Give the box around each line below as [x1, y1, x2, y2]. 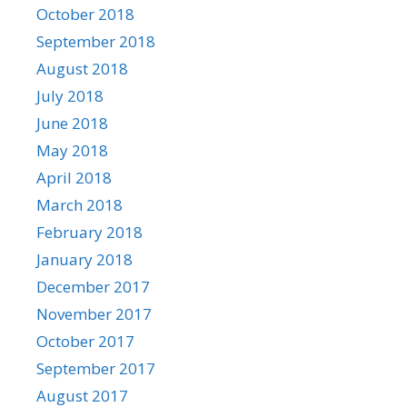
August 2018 [36, 57, 128, 79]
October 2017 [36, 330, 134, 352]
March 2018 [36, 194, 123, 215]
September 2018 [36, 30, 155, 52]
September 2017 [36, 357, 155, 379]
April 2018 [36, 166, 112, 188]
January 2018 [36, 248, 133, 270]
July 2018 [36, 84, 104, 106]
